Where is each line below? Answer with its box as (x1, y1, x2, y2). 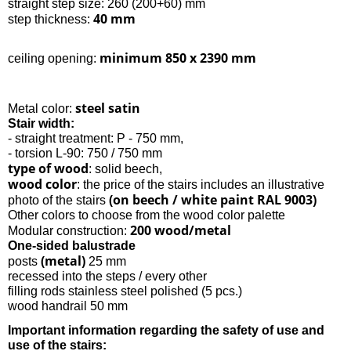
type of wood (8, 159, 89, 177)
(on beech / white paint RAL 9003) (109, 190, 317, 208)
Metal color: (8, 101, 75, 115)
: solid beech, (89, 161, 162, 175)
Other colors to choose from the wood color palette (8, 208, 285, 222)
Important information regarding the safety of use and (8, 323, 324, 337)
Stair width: (8, 116, 74, 130)
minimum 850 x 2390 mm (100, 49, 256, 67)
